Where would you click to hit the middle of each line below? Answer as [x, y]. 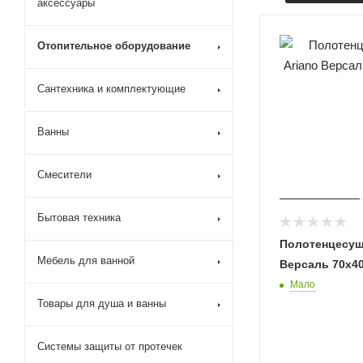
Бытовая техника [79, 218]
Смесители [64, 175]
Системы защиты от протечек [110, 346]
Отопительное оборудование [114, 46]
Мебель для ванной [86, 261]
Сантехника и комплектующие [111, 89]
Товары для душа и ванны [102, 303]
